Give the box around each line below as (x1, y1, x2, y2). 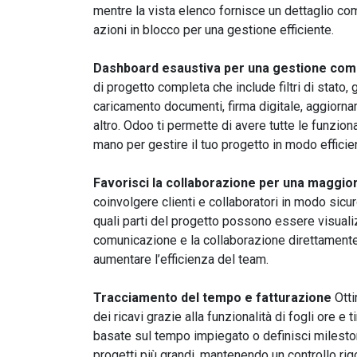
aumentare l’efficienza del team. (93, 252, 269, 267)
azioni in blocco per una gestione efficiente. (93, 22, 334, 37)
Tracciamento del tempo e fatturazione (93, 290, 335, 305)
